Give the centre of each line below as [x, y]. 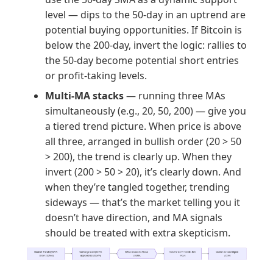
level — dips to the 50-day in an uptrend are [146, 15]
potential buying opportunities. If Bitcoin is [144, 30]
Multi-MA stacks [85, 96]
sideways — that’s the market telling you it [143, 203]
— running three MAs [175, 96]
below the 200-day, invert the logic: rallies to [146, 45]
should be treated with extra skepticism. [138, 233]
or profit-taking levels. [96, 76]
